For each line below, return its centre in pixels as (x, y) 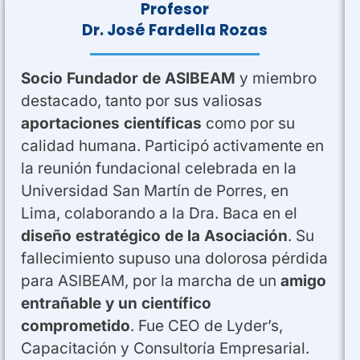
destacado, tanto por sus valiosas (142, 100)
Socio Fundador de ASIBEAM (129, 78)
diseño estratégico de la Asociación (155, 235)
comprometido (76, 325)
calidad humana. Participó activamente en (173, 145)
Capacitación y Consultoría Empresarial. (166, 348)
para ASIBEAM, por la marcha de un (151, 280)
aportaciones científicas (112, 123)
